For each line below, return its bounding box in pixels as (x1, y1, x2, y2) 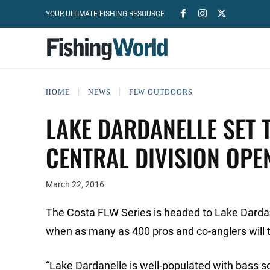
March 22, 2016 (46, 180, 104, 190)
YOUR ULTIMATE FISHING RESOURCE (46, 10, 165, 18)
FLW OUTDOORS (129, 87, 193, 96)
